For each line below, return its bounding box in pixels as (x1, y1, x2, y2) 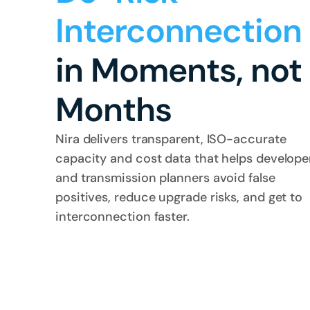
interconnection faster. (55, 208, 190, 225)
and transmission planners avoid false (55, 170, 275, 186)
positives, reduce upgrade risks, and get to (55, 189, 303, 206)
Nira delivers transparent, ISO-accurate (55, 131, 286, 147)
